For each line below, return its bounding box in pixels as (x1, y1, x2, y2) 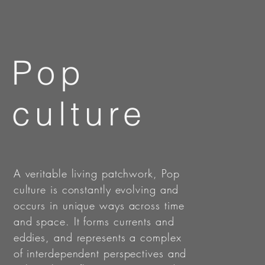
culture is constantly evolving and (13, 182, 179, 196)
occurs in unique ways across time (13, 198, 185, 212)
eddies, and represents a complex (13, 230, 182, 244)
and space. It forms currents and (13, 214, 174, 228)
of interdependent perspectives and (13, 246, 187, 260)
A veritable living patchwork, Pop (13, 166, 180, 180)
